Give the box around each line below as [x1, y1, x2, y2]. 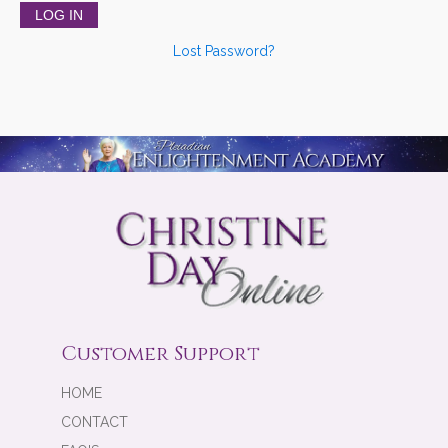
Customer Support [61, 340, 260, 368]
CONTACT [61, 414, 128, 431]
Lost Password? [173, 43, 275, 60]
